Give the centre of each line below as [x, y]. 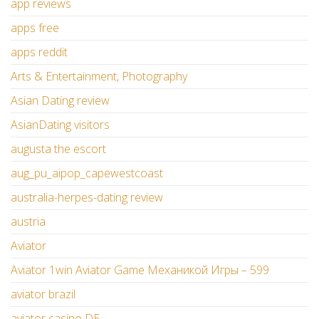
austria [28, 222]
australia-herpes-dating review [87, 198]
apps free [35, 28]
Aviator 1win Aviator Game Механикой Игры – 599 [140, 270]
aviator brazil [43, 294]
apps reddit [39, 52]
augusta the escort [58, 149]
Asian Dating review [60, 101]
